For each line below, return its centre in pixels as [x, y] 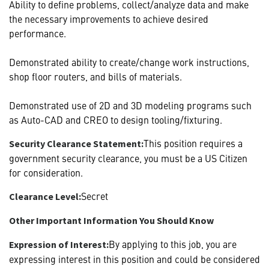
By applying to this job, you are [173, 243]
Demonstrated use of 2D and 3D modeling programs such [130, 105]
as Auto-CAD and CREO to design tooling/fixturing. [116, 119]
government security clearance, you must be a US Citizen [128, 158]
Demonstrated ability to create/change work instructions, [129, 62]
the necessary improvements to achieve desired [109, 18]
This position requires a [193, 143]
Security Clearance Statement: [76, 143]
